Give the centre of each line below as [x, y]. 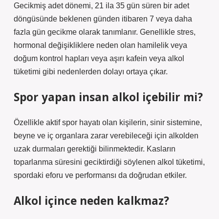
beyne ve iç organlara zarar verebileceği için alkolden [106, 136]
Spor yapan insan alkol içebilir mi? [108, 97]
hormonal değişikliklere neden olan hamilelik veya [100, 45]
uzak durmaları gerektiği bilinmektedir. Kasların [95, 149]
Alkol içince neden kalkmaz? [91, 201]
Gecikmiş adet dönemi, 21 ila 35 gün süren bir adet [101, 6]
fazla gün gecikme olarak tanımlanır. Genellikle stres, [105, 32]
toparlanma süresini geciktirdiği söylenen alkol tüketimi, [109, 162]
